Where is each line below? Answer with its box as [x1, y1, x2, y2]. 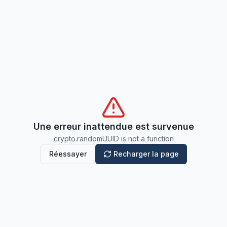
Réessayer [49, 149, 87, 158]
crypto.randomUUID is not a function [53, 134, 174, 143]
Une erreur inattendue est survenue [33, 121, 194, 132]
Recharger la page [113, 149, 179, 158]
